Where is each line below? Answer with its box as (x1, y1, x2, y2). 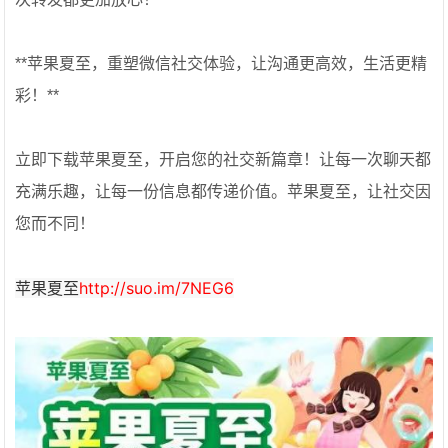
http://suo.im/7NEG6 (79, 278, 235, 298)
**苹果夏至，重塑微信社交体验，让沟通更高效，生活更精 (15, 55, 428, 72)
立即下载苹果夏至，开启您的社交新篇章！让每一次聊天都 (15, 151, 432, 168)
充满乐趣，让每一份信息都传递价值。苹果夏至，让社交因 (15, 183, 432, 200)
